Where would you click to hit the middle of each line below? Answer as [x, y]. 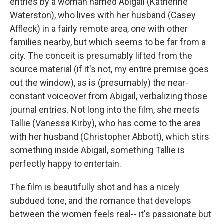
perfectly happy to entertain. [66, 164]
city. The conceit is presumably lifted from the [101, 56]
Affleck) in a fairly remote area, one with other [99, 29]
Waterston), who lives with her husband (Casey [103, 15]
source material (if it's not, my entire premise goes [109, 69]
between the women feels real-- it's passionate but [111, 214]
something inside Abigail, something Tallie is [97, 150]
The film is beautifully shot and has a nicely [95, 187]
